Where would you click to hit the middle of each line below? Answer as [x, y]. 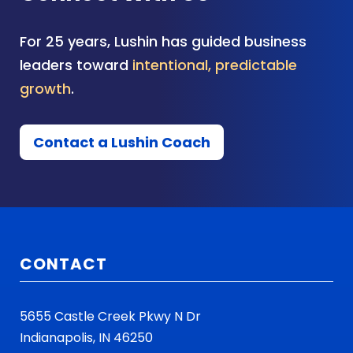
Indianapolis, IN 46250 [86, 338]
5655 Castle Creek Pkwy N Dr [110, 317]
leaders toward [76, 65]
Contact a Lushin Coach [122, 143]
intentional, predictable [215, 65]
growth [45, 89]
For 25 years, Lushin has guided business [163, 42]
